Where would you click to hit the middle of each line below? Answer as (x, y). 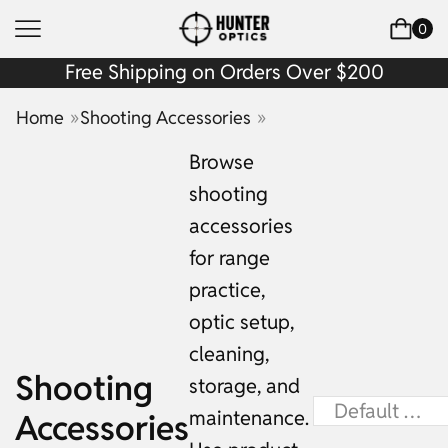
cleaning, (229, 353)
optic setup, (241, 321)
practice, (227, 289)
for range (229, 257)
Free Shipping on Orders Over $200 (224, 71)
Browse (221, 161)
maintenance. (249, 417)
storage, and (244, 385)
